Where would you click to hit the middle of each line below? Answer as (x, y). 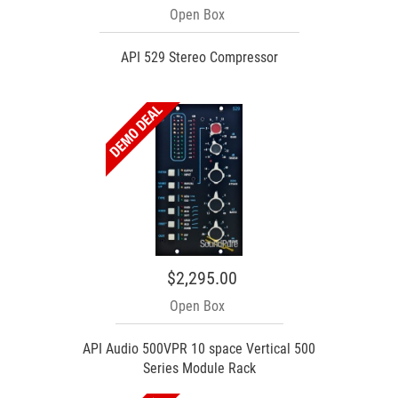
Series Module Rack (199, 368)
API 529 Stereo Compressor (199, 57)
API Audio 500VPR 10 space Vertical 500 (199, 348)
